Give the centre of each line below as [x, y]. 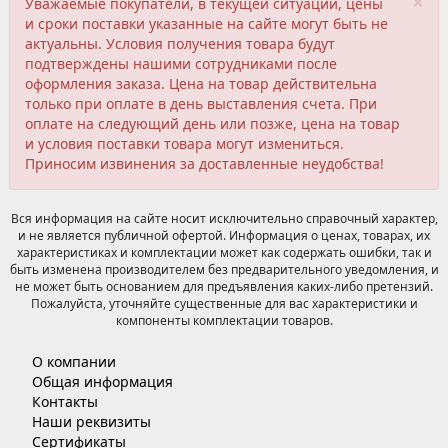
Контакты [65, 401]
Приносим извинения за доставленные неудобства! [204, 163]
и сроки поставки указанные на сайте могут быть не [206, 23]
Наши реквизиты [91, 421]
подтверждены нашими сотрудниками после [181, 63]
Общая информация [102, 381]
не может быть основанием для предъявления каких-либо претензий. [224, 286]
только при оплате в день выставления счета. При [201, 103]
